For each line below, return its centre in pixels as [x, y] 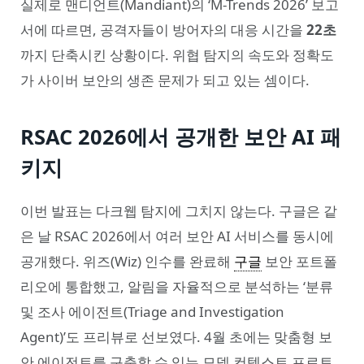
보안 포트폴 [299, 261]
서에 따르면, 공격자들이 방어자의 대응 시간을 [163, 30]
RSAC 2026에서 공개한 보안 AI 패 [181, 136]
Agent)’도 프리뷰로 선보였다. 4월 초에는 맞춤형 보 [176, 336]
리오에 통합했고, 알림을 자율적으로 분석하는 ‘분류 [177, 286]
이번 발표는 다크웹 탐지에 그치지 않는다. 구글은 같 [179, 210]
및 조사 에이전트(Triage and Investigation [152, 311]
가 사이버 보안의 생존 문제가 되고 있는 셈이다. [165, 80]
